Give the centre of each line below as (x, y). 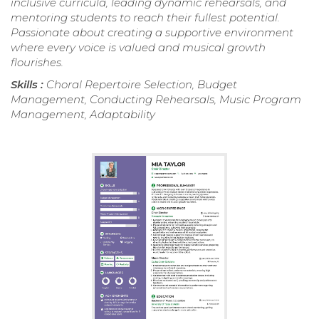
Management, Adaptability (83, 114)
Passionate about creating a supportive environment (152, 32)
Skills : (28, 84)
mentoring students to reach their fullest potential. (145, 17)
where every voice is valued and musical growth (138, 47)
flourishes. (37, 62)
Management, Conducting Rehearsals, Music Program (156, 99)
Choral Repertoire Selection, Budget (142, 84)
